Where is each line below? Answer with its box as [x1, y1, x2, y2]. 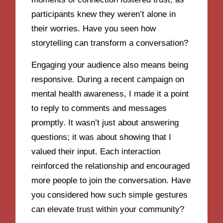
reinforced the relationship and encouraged [31, 161, 190, 171]
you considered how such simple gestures [31, 190, 188, 200]
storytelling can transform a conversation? [31, 38, 189, 48]
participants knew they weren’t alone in [31, 9, 176, 19]
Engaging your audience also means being [31, 60, 189, 70]
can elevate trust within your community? [31, 205, 185, 215]
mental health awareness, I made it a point [31, 89, 189, 99]
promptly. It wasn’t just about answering [31, 118, 179, 128]
